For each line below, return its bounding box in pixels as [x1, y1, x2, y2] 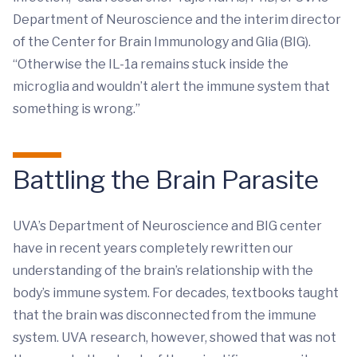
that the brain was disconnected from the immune [13, 308, 316, 324]
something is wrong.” [13, 101, 140, 117]
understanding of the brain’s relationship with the [13, 263, 313, 279]
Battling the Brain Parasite [13, 164, 319, 196]
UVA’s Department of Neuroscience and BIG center [13, 218, 322, 234]
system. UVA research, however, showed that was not [13, 330, 336, 346]
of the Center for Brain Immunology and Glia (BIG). [13, 34, 311, 50]
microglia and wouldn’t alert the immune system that [13, 79, 330, 95]
